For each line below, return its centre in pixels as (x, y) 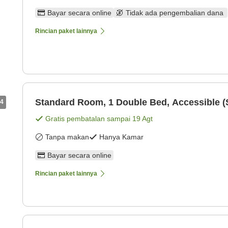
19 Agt (142, 119)
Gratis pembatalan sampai (89, 119)
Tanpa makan (67, 137)
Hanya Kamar (121, 137)
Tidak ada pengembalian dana (176, 13)
